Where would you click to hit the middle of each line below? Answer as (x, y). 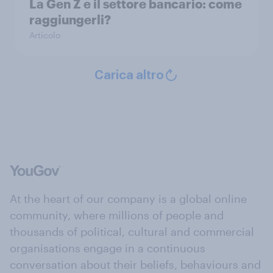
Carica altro (129, 76)
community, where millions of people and (117, 215)
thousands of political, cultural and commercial (132, 232)
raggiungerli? (70, 19)
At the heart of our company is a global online (128, 199)
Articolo (45, 35)
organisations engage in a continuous (108, 248)
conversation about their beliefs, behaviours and (135, 264)
